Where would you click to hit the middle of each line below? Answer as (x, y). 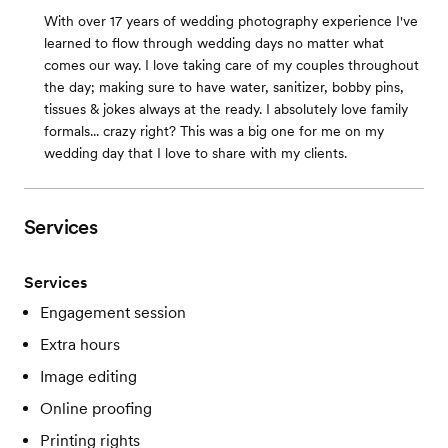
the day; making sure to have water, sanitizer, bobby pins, (224, 87)
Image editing (88, 377)
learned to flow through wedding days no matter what (214, 43)
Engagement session (113, 313)
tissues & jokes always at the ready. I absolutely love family (226, 109)
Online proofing (96, 409)
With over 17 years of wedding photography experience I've (231, 21)
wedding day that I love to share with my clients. (195, 153)
